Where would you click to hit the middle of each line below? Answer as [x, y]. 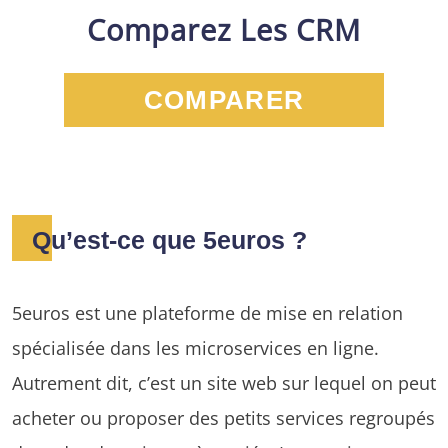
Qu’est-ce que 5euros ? [169, 239]
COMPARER [224, 99]
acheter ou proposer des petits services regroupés [223, 417]
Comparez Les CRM [224, 29]
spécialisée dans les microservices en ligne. [195, 347]
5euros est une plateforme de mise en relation [207, 312]
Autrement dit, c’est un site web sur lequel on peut [224, 382]
